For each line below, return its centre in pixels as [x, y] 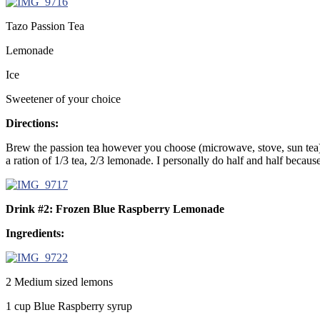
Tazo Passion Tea [45, 26]
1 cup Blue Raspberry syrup [69, 306]
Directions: [34, 123]
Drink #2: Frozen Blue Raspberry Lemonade [115, 209]
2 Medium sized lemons [59, 281]
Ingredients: [36, 233]
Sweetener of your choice [63, 99]
